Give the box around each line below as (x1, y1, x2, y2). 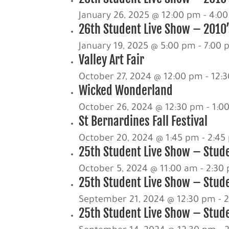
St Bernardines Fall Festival (79, 113, 208, 129)
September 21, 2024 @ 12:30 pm (79, 195, 216, 205)
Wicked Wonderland (79, 82, 173, 98)
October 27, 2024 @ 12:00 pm (79, 72, 203, 83)
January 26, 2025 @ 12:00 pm (79, 11, 201, 21)
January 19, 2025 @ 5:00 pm (79, 41, 196, 52)
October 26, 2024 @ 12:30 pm (79, 103, 204, 113)
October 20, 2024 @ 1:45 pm (79, 133, 200, 144)
